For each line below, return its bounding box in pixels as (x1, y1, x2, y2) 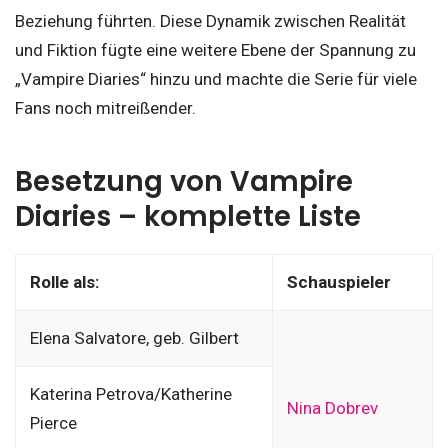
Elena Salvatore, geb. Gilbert (29, 328, 239, 349)
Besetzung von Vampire (15, 161, 353, 201)
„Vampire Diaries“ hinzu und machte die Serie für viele (15, 68, 417, 89)
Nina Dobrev (286, 398, 378, 419)
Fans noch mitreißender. (15, 97, 196, 118)
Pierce (29, 413, 77, 434)
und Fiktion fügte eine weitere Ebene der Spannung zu (15, 39, 416, 60)
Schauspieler (286, 272, 395, 293)
